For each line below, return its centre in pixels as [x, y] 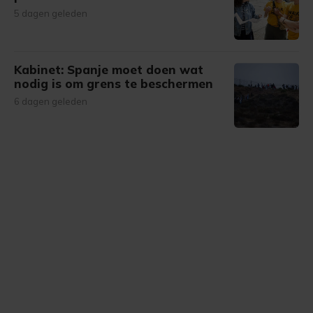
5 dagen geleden [51, 13]
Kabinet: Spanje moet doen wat [109, 70]
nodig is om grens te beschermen [114, 83]
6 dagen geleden [51, 101]
